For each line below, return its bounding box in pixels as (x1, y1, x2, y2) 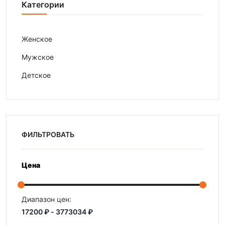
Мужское (22, 53, 54, 61)
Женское (22, 35, 52, 43)
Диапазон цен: (22, 195, 71, 203)
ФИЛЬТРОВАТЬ (22, 130, 74, 139)
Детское (22, 71, 51, 79)
